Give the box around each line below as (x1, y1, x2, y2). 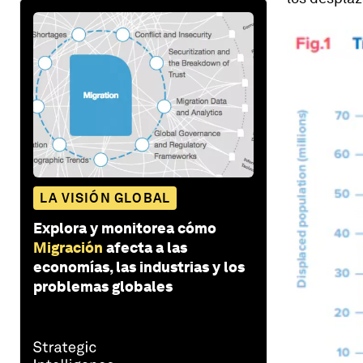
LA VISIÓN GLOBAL (40, 190, 171, 206)
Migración (33, 238, 103, 256)
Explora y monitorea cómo (33, 219, 216, 237)
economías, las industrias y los (33, 258, 245, 275)
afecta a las (106, 238, 187, 256)
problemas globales (33, 277, 173, 295)
